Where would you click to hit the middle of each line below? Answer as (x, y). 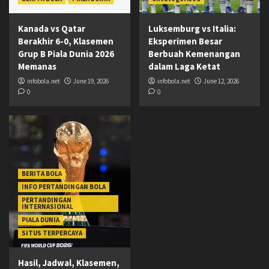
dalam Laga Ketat (184, 67)
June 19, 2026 (91, 81)
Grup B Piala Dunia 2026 (66, 54)
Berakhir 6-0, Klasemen (66, 41)
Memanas (37, 67)
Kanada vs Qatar (52, 29)
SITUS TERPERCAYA (52, 233)
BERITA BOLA (42, 174)
